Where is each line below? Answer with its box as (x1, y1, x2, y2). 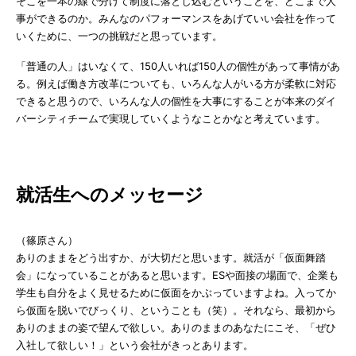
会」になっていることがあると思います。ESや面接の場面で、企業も (16, 268, 339, 281)
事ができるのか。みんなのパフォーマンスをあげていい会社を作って (16, 11, 336, 25)
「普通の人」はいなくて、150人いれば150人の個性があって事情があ (16, 59, 340, 72)
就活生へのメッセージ (16, 183, 203, 206)
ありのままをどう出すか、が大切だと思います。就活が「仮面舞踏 (16, 250, 326, 264)
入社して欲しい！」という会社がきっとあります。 (16, 338, 253, 351)
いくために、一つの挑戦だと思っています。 (16, 29, 222, 42)
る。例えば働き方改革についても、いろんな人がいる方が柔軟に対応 (16, 76, 336, 90)
